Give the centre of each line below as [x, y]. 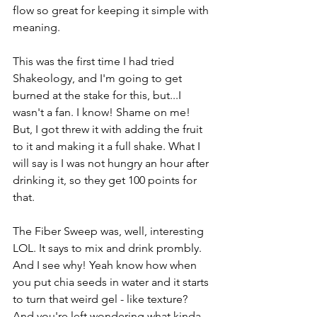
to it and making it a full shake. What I [108, 146]
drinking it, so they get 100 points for [106, 180]
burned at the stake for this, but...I [98, 95]
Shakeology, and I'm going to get [99, 78]
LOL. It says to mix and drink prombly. [109, 248]
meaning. [38, 27]
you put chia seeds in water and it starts [112, 282]
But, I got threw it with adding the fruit [109, 129]
